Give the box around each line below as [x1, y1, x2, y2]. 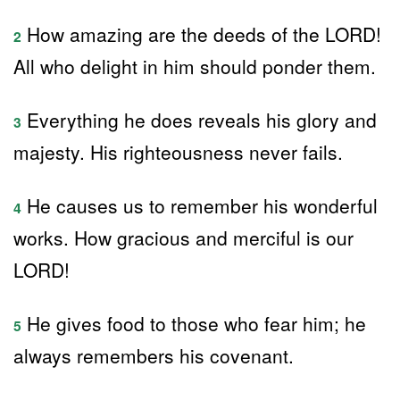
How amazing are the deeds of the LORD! [21, 21, 381, 47]
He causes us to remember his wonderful [21, 192, 378, 219]
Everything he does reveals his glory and [21, 106, 377, 133]
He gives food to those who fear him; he [21, 310, 366, 337]
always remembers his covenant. [13, 342, 294, 369]
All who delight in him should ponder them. [13, 53, 376, 79]
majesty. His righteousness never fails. [13, 138, 343, 165]
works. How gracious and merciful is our [13, 224, 354, 251]
